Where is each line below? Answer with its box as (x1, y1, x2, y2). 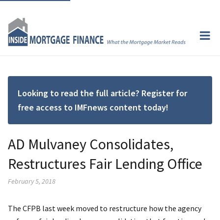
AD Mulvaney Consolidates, (8, 134, 173, 153)
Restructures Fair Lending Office (8, 154, 202, 173)
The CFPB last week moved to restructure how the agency (8, 203, 201, 213)
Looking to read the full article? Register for (18, 87, 187, 99)
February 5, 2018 (8, 176, 55, 186)
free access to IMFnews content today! (18, 101, 168, 113)
